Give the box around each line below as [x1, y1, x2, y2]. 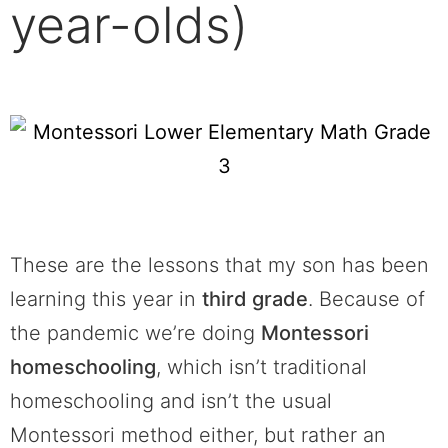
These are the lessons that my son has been [10, 252, 429, 277]
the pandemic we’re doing [10, 320, 261, 345]
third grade [202, 286, 308, 311]
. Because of [308, 286, 425, 311]
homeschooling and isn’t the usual [10, 388, 332, 413]
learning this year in [10, 286, 202, 311]
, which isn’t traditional [156, 354, 367, 379]
